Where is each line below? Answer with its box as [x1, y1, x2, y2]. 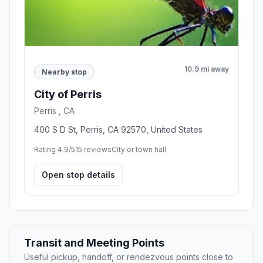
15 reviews [75, 145, 112, 154]
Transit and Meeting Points [24, 237, 164, 249]
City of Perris [34, 88, 102, 101]
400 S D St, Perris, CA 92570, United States [34, 124, 203, 135]
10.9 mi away [184, 64, 229, 73]
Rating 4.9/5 [34, 145, 75, 154]
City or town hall [112, 145, 166, 154]
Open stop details [42, 170, 115, 180]
